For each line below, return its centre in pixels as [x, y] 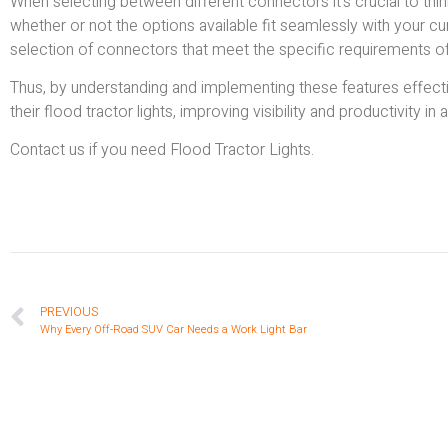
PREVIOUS [69, 311]
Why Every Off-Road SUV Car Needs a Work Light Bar [173, 329]
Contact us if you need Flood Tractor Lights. [162, 150]
